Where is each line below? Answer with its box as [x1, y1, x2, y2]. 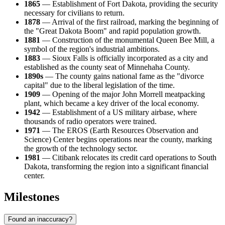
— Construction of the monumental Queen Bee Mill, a [40, 36, 214, 45]
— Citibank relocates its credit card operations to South [40, 153, 216, 162]
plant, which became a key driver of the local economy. [24, 99, 199, 108]
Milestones [4, 190, 59, 204]
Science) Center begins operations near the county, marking [24, 135, 212, 144]
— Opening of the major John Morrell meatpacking [40, 90, 205, 99]
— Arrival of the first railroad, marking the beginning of [40, 18, 218, 27]
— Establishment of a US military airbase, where [40, 108, 197, 117]
